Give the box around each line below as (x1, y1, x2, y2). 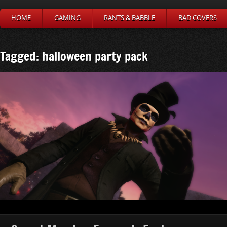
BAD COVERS (178, 14, 217, 22)
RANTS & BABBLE (104, 14, 155, 22)
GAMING (54, 14, 81, 22)
